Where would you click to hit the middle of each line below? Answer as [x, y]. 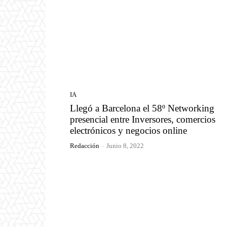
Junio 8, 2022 [125, 145]
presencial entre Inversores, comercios [143, 119]
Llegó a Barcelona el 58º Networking [142, 108]
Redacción [85, 145]
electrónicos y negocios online [128, 130]
